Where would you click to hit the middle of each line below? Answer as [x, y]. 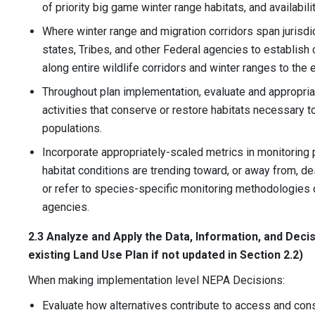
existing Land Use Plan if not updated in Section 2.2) [166, 255]
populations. [72, 129]
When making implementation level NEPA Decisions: [156, 281]
